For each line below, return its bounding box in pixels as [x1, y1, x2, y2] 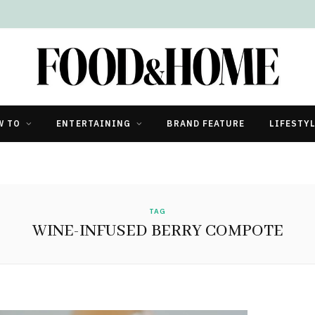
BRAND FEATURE [167, 117, 245, 129]
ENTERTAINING [56, 117, 131, 129]
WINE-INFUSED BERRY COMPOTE [32, 220, 283, 241]
